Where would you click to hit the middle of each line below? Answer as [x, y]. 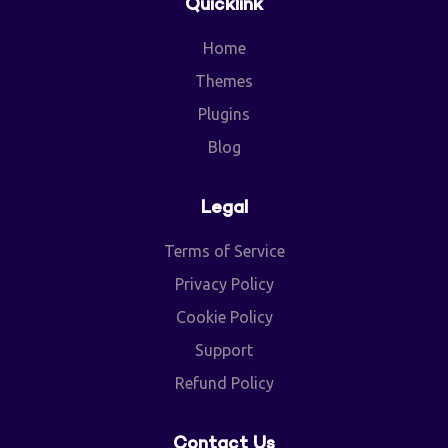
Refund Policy [224, 382]
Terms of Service [224, 250]
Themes [224, 80]
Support [224, 349]
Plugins [224, 113]
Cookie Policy [224, 316]
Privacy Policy [224, 283]
